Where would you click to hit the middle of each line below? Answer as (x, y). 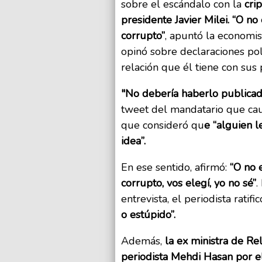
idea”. (133, 141)
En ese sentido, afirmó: (175, 168)
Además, (143, 241)
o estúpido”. (148, 215)
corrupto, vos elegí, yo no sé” (189, 183)
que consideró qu (163, 125)
